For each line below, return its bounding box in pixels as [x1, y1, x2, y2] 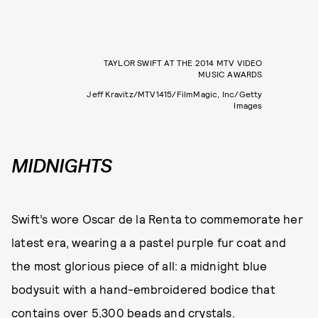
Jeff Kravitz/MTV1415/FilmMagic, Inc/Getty [87, 88, 263, 99]
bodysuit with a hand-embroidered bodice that [11, 282, 275, 297]
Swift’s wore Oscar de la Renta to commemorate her [11, 212, 303, 226]
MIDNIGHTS [11, 153, 111, 179]
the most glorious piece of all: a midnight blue [11, 258, 268, 273]
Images [234, 99, 263, 110]
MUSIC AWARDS [198, 68, 263, 79]
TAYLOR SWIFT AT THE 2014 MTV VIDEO [103, 57, 263, 67]
